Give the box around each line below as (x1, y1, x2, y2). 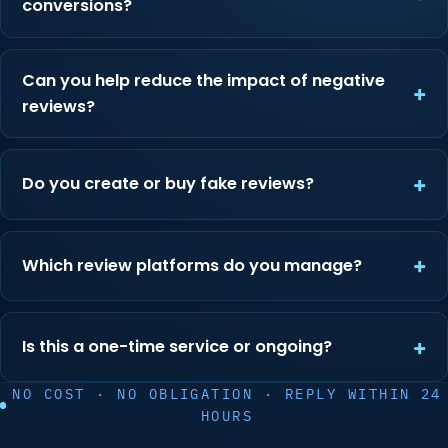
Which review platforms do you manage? (21, 253, 362, 277)
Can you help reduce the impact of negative (21, 68, 385, 92)
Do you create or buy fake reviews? (21, 172, 314, 196)
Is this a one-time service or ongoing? (21, 335, 332, 359)
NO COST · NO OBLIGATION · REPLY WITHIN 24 (12, 385, 442, 404)
